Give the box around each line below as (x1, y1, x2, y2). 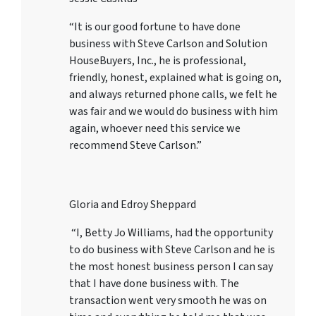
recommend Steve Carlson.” (69, 137, 202, 153)
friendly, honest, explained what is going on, (69, 69, 281, 85)
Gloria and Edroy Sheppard (69, 196, 196, 212)
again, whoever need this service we (69, 120, 241, 136)
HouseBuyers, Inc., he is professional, (69, 52, 246, 68)
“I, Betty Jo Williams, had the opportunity (71, 224, 273, 241)
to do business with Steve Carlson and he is (69, 241, 275, 257)
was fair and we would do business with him (69, 103, 278, 119)
